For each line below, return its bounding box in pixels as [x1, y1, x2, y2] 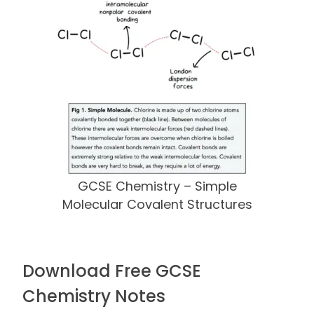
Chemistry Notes [22, 284, 165, 308]
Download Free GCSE [22, 259, 201, 282]
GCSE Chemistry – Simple [77, 177, 237, 195]
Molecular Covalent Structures [62, 195, 252, 213]
